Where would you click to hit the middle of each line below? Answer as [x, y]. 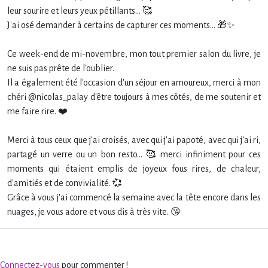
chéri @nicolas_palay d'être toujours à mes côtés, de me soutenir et [134, 97]
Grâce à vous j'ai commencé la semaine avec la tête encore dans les [134, 198]
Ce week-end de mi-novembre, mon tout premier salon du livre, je [134, 54]
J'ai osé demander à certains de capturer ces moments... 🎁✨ [121, 25]
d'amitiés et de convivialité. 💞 [65, 183]
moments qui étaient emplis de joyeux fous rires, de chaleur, [134, 169]
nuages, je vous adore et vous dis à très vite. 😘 [94, 212]
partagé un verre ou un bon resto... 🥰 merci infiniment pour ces [134, 155]
